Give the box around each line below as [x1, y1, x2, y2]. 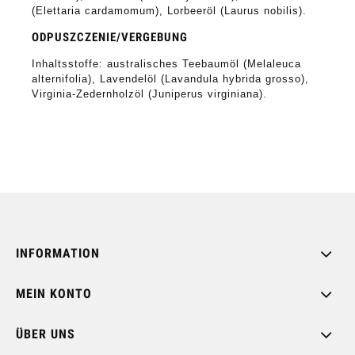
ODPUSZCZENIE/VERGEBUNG [32, 29, 188, 44]
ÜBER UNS [16, 326, 75, 342]
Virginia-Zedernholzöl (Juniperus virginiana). [32, 87, 267, 100]
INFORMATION [16, 246, 100, 261]
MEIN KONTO [16, 286, 92, 302]
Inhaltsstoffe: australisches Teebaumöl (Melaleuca [32, 57, 301, 70]
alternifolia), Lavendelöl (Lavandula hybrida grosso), [32, 72, 309, 85]
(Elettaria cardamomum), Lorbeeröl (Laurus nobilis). [32, 4, 307, 17]
